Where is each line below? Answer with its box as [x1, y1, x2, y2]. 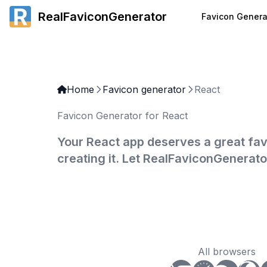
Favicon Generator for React [57, 110, 188, 122]
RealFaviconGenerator [38, 10, 167, 24]
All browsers [197, 246, 256, 257]
